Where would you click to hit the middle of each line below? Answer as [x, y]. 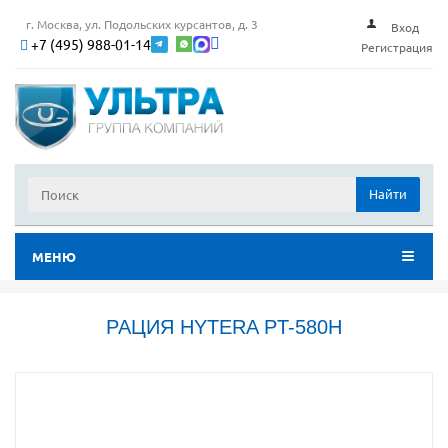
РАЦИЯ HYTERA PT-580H [224, 327]
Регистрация [397, 47]
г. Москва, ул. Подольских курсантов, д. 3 [142, 23]
